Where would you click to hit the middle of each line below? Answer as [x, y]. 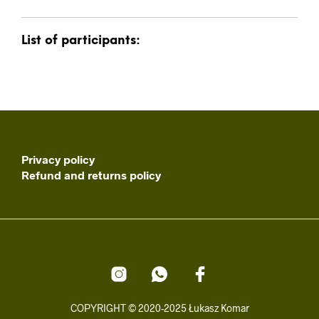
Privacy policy [58, 159]
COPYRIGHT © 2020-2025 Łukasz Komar [159, 308]
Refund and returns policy [91, 174]
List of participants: [81, 40]
